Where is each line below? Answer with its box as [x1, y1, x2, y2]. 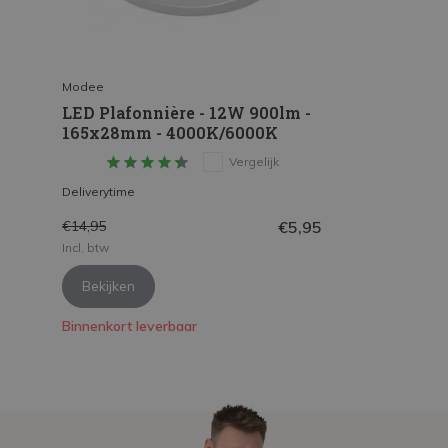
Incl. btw [62, 239, 109, 255]
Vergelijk [228, 153, 279, 169]
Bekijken [82, 276, 135, 295]
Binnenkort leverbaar [62, 316, 197, 335]
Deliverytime [62, 183, 135, 199]
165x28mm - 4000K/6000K [62, 121, 278, 143]
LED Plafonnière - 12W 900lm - [62, 101, 311, 123]
